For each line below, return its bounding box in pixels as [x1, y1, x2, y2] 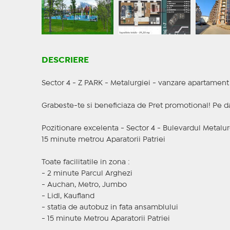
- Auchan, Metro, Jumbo [41, 182, 127, 188]
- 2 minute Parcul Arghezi [41, 170, 132, 177]
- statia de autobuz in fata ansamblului [41, 204, 178, 211]
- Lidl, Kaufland [41, 193, 94, 200]
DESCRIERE [41, 56, 89, 65]
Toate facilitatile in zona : [41, 159, 130, 166]
